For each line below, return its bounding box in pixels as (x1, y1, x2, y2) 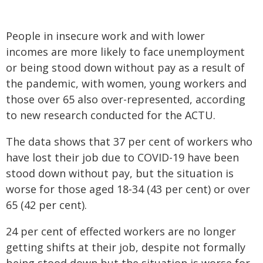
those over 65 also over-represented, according (6, 92, 245, 106)
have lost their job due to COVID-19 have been (6, 150, 239, 164)
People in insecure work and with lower (6, 29, 205, 43)
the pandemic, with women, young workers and (6, 76, 247, 90)
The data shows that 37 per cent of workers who (6, 134, 252, 149)
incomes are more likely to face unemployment (6, 45, 245, 59)
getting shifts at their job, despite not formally (6, 240, 245, 254)
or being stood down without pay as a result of (6, 60, 245, 75)
